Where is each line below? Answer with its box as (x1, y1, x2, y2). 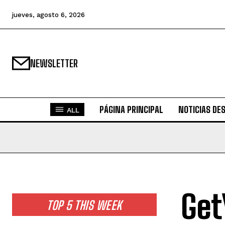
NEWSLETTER (30, 57, 78, 69)
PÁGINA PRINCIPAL (99, 104, 163, 115)
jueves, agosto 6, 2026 (12, 11, 85, 19)
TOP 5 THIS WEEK (47, 198, 122, 212)
